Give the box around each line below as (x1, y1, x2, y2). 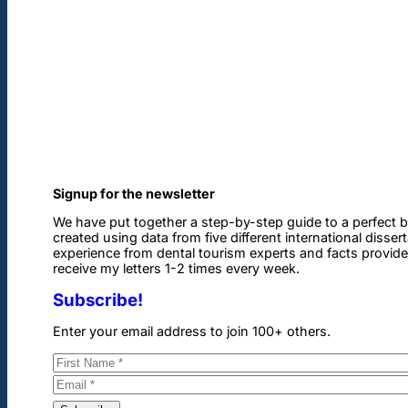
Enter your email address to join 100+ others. (53, 323, 331, 340)
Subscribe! (53, 289, 143, 311)
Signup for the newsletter (53, 186, 215, 202)
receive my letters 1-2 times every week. (53, 260, 300, 277)
